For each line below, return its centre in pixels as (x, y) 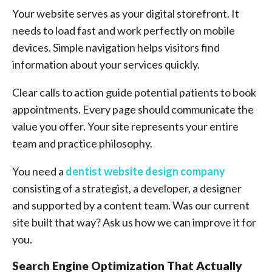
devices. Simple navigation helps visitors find (116, 47)
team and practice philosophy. (82, 143)
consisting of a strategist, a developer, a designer (127, 188)
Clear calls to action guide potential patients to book (134, 92)
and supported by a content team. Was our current (131, 205)
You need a (39, 171)
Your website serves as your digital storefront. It (126, 13)
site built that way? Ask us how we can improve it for (134, 222)
